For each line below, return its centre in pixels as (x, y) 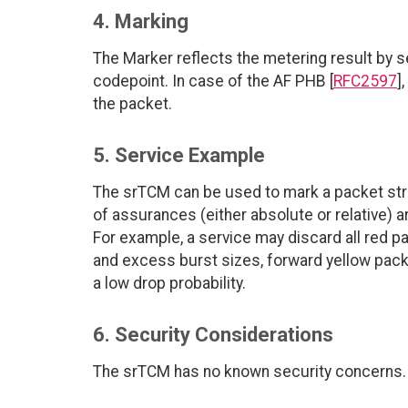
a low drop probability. (169, 284)
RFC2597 (365, 82)
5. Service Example (179, 156)
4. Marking (141, 22)
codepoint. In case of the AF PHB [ (213, 82)
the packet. (133, 104)
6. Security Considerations (213, 335)
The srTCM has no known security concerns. (250, 372)
